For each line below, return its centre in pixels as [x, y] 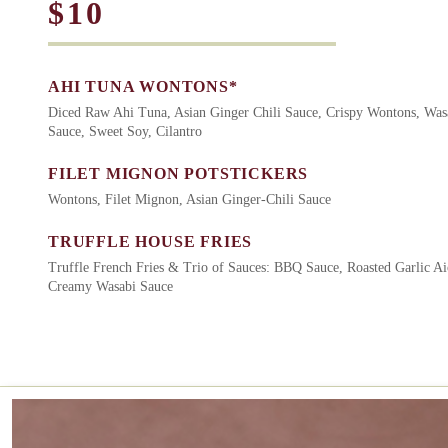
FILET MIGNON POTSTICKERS [178, 174]
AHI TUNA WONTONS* [143, 87]
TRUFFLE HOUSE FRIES [150, 242]
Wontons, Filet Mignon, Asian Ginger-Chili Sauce [189, 200]
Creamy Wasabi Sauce [110, 287]
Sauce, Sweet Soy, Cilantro [125, 132]
